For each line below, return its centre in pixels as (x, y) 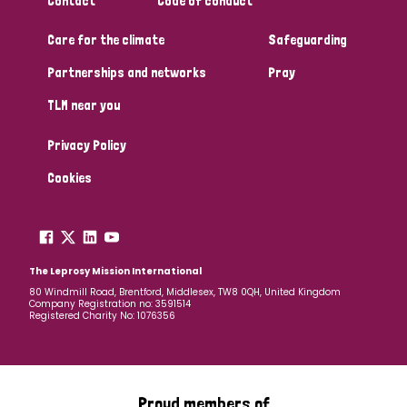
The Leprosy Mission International (115, 272)
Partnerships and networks (127, 73)
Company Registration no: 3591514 (110, 304)
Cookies (69, 178)
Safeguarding (308, 40)
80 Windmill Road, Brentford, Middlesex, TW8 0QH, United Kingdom (185, 293)
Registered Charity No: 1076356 (102, 316)
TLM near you (84, 105)
